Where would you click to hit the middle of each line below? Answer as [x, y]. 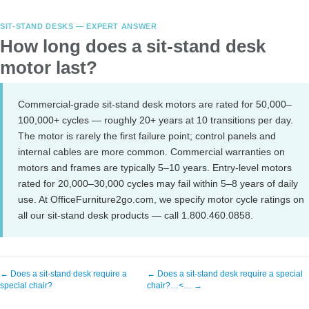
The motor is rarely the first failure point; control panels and [147, 136]
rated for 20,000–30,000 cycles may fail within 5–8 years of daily [158, 183]
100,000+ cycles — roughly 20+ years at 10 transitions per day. [156, 120]
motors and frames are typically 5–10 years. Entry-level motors [155, 168]
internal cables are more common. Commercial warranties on [151, 152]
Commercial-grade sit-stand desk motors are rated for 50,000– [155, 104]
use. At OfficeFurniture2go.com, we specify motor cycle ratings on [161, 199]
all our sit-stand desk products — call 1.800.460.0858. [136, 215]
